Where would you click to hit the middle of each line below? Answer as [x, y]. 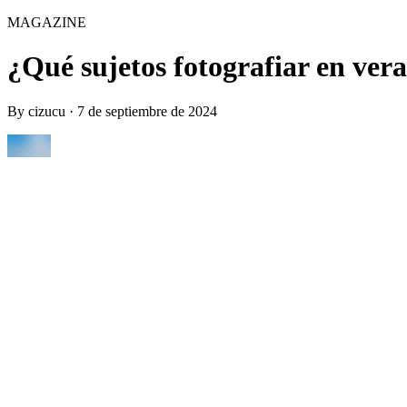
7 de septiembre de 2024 [147, 111]
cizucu [47, 111]
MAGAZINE [47, 22]
